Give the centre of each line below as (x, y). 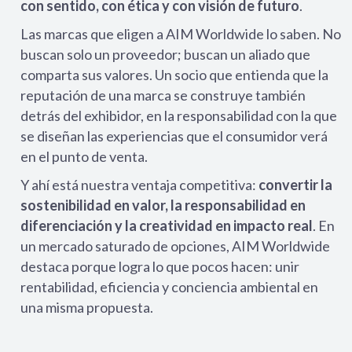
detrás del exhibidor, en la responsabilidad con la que (179, 115)
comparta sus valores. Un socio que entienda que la (174, 75)
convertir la (295, 185)
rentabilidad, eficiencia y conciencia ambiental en (169, 287)
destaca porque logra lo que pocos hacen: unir (160, 266)
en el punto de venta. (84, 156)
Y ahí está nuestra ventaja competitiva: (139, 185)
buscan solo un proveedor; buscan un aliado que (165, 54)
